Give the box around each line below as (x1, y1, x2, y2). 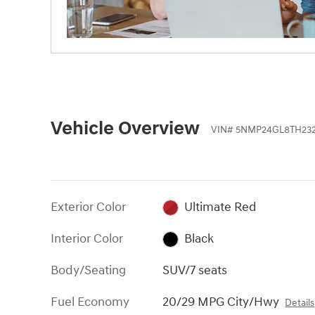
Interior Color (51, 230, 123, 247)
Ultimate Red (184, 198, 257, 215)
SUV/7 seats (162, 262, 228, 278)
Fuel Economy (51, 293, 129, 310)
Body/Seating (51, 262, 126, 278)
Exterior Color (51, 198, 126, 215)
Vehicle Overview (51, 116, 200, 141)
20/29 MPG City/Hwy (162, 293, 280, 310)
